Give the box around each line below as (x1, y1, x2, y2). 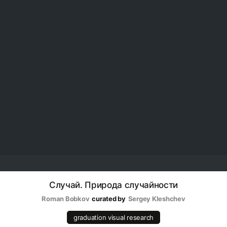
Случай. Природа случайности (49, 179, 178, 190)
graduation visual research (73, 213, 154, 221)
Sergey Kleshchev (128, 194, 185, 203)
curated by (92, 194, 126, 203)
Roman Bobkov (42, 194, 90, 203)
